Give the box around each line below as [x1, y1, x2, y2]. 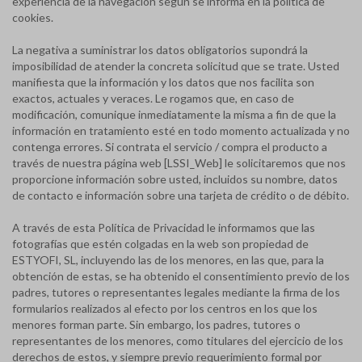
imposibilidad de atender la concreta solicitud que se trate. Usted [12, 59, 339, 73]
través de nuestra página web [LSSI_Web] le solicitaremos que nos [12, 156, 346, 170]
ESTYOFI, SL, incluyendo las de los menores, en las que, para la [12, 253, 324, 267]
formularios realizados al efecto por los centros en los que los [12, 301, 318, 315]
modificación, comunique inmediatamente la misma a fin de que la [12, 107, 336, 121]
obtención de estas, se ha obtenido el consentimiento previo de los [12, 269, 350, 283]
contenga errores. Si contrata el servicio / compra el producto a [12, 140, 327, 154]
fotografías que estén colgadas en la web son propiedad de [12, 237, 309, 250]
